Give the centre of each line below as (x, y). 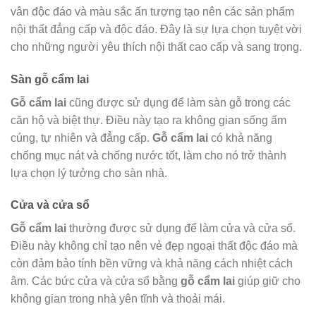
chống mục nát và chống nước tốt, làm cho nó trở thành (148, 155)
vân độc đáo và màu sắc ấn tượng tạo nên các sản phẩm (152, 11)
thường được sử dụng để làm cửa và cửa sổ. (181, 229)
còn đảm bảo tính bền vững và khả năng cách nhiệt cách (152, 264)
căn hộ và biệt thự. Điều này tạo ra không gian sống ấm (148, 120)
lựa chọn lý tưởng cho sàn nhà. (89, 173)
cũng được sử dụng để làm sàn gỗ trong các (178, 102)
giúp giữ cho (268, 281)
